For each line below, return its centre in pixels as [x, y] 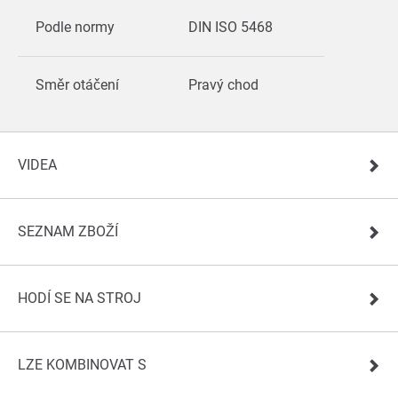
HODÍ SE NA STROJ [80, 298]
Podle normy [75, 28]
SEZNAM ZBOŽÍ [68, 232]
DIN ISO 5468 [232, 28]
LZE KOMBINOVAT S [82, 365]
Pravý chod [225, 85]
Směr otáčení [77, 85]
